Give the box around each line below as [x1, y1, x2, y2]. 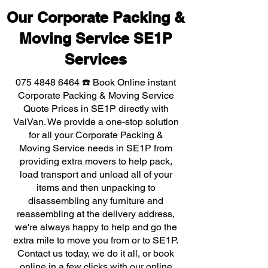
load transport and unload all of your [19, 169, 172, 180]
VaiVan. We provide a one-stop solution [13, 116, 179, 127]
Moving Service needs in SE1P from [19, 142, 172, 154]
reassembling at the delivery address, [17, 208, 175, 220]
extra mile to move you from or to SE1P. [13, 234, 178, 246]
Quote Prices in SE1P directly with [23, 103, 169, 114]
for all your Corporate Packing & [28, 129, 163, 141]
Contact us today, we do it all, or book [17, 248, 174, 259]
